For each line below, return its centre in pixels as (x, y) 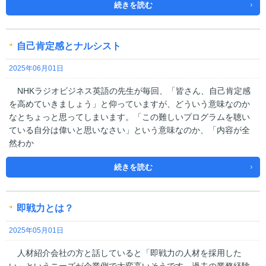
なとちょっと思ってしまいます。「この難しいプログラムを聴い (129, 117)
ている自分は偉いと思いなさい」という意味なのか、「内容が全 (129, 130)
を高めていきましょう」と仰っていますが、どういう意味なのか (129, 104)
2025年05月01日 (36, 230)
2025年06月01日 (36, 68)
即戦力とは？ (45, 208)
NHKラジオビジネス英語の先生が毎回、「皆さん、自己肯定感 (130, 91)
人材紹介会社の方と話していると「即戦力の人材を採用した (125, 253)
